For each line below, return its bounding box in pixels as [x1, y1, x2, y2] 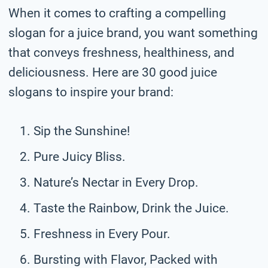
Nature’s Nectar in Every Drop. [33, 175, 199, 190]
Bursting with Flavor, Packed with [33, 252, 218, 267]
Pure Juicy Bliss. [33, 149, 126, 164]
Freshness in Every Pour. [33, 226, 170, 241]
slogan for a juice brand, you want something [8, 25, 258, 40]
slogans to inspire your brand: [8, 84, 173, 99]
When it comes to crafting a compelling [8, 5, 226, 20]
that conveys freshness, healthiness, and [8, 45, 234, 60]
